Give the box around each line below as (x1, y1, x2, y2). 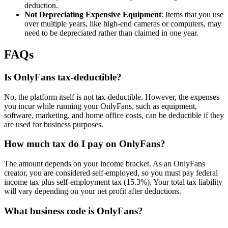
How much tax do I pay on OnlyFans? (4, 138, 165, 150)
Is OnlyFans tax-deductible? (4, 71, 122, 82)
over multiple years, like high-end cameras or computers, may (24, 19, 221, 28)
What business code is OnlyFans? (4, 205, 143, 216)
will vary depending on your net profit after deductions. (4, 187, 181, 196)
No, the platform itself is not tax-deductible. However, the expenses (4, 92, 219, 101)
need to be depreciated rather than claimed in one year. (24, 28, 198, 38)
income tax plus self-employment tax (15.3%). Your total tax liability (4, 178, 222, 187)
